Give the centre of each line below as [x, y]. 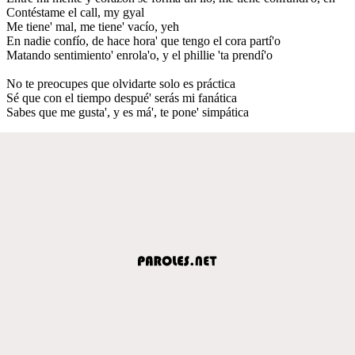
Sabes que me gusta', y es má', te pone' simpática [128, 112]
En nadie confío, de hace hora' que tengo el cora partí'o [143, 40]
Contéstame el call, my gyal [75, 12]
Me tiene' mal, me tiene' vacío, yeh [93, 26]
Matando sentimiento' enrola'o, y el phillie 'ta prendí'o [139, 55]
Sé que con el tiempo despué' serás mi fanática [122, 97]
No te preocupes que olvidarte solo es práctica [121, 83]
